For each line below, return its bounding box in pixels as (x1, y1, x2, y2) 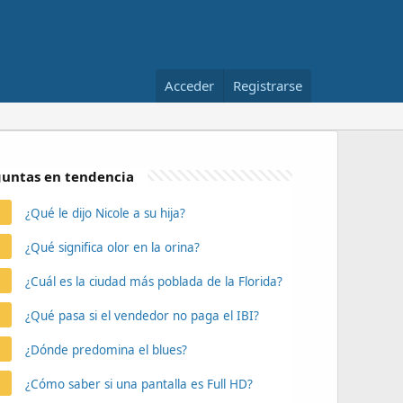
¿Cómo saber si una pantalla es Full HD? (24, 376, 253, 392)
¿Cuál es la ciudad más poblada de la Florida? (24, 273, 282, 290)
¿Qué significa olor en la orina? (24, 239, 200, 255)
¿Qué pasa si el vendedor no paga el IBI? (24, 308, 259, 324)
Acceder (165, 76, 214, 94)
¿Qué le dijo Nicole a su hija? (24, 205, 185, 221)
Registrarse (233, 76, 302, 94)
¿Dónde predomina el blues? (24, 342, 187, 358)
